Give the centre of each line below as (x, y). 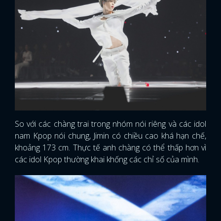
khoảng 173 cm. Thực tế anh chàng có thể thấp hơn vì (110, 147)
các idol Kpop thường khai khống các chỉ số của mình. (107, 159)
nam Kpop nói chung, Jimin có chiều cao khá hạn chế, (110, 135)
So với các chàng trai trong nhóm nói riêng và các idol (110, 124)
